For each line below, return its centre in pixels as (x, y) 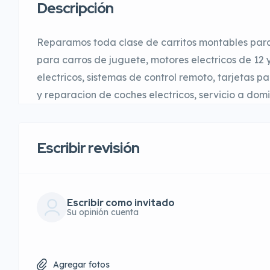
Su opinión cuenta (103, 212)
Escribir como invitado (121, 202)
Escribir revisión (88, 148)
